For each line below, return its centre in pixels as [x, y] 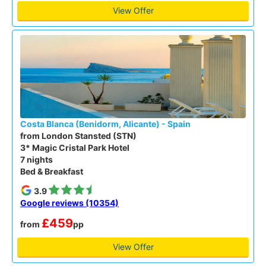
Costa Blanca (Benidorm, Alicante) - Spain [105, 123]
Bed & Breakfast [52, 171]
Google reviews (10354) [69, 202]
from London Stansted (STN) [78, 135]
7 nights [37, 159]
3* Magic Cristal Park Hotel [75, 147]
